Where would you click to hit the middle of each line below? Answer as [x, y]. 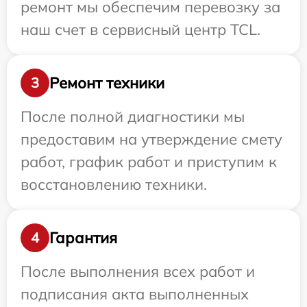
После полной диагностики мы [133, 117]
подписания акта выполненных [135, 294]
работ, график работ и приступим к [149, 162]
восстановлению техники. [114, 185]
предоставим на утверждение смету [151, 139]
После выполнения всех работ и [138, 272]
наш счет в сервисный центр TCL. [140, 30]
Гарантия [83, 237]
